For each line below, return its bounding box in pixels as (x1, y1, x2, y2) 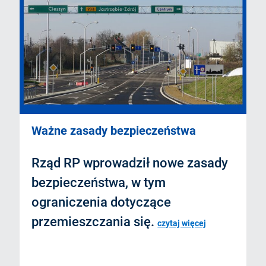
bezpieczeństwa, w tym (31, 175, 166, 190)
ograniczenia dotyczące (31, 194, 172, 210)
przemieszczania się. (31, 214, 158, 229)
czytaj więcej (157, 218, 207, 228)
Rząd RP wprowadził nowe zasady (31, 155, 229, 170)
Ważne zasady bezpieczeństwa (31, 123, 197, 138)
